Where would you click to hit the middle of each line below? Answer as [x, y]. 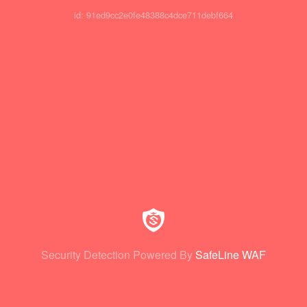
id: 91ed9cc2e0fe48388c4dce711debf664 [153, 15]
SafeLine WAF [231, 255]
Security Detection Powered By [117, 255]
